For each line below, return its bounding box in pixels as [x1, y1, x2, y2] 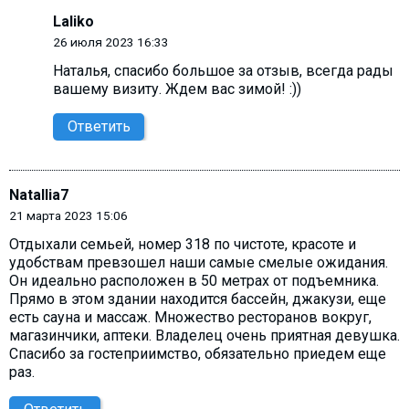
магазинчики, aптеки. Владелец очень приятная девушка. [9, 327, 400, 345]
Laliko [53, 12, 94, 30]
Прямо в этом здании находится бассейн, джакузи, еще [9, 290, 386, 309]
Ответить [67, 117, 131, 135]
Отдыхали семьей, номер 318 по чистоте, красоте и [9, 236, 356, 254]
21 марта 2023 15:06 [9, 207, 128, 223]
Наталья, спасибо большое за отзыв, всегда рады [53, 61, 393, 79]
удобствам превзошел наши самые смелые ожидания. [9, 254, 388, 272]
